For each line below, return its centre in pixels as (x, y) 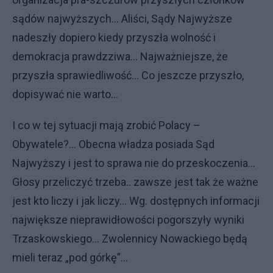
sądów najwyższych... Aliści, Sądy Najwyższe (122, 18)
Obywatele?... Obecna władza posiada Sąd (113, 144)
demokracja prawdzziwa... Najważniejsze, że (120, 56)
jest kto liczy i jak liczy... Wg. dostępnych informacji (136, 200)
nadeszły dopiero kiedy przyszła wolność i (114, 37)
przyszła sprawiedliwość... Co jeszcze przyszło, (128, 75)
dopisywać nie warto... (65, 94)
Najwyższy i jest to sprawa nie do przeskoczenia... (134, 163)
